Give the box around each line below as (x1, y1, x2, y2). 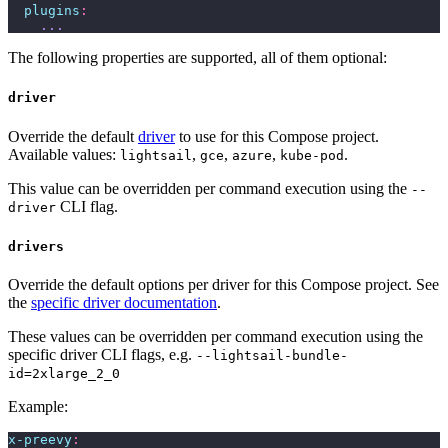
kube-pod (280, 147, 344, 163)
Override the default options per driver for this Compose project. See (8, 276, 439, 294)
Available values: (8, 145, 120, 163)
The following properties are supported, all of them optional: (8, 49, 387, 67)
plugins (8, 3, 80, 19)
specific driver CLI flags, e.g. (8, 346, 196, 364)
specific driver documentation (31, 294, 217, 312)
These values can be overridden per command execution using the (8, 328, 423, 346)
